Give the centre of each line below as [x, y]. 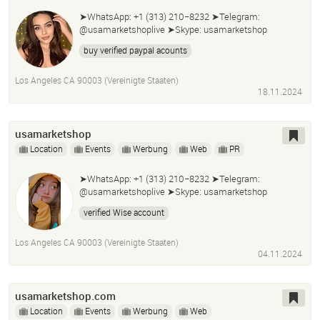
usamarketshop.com [65, 296]
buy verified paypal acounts [135, 50]
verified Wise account [124, 212]
